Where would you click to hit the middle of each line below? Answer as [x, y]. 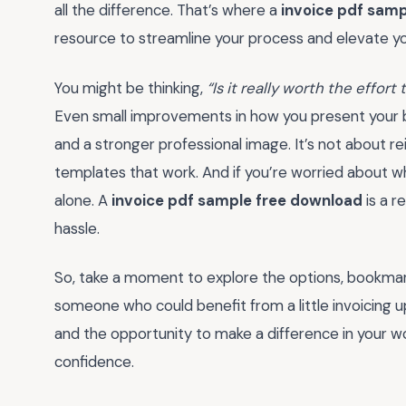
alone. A [83, 200]
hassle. [77, 228]
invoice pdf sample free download [237, 200]
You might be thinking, [130, 87]
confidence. [94, 362]
